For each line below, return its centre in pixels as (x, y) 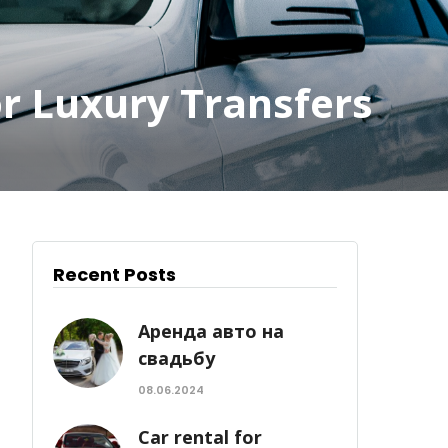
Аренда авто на (211, 331)
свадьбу (177, 358)
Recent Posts (115, 274)
